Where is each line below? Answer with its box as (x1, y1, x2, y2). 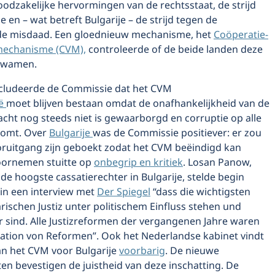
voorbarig (119, 243, 165, 259)
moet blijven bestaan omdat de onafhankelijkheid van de (6, 96, 269, 112)
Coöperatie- (214, 27, 268, 43)
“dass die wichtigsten (150, 184, 250, 200)
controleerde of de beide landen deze (86, 42, 263, 58)
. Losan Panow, (183, 155, 252, 171)
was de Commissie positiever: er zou (93, 125, 261, 141)
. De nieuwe (165, 243, 219, 259)
